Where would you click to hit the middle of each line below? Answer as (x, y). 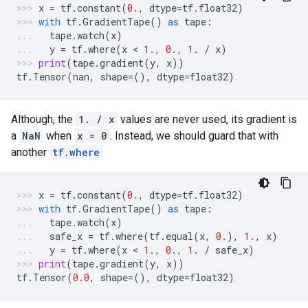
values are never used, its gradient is (207, 119)
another (30, 152)
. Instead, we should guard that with (194, 136)
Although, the (43, 119)
